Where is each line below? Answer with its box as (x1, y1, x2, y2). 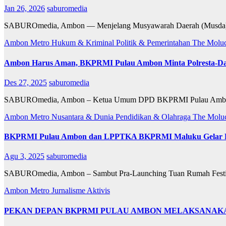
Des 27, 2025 (4, 78, 47, 87)
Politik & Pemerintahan (116, 38, 192, 47)
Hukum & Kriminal (51, 38, 116, 47)
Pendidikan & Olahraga (116, 112, 193, 121)
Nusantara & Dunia (51, 112, 116, 121)
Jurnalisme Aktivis (51, 186, 110, 195)
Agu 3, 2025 (4, 152, 44, 161)
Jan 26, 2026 (4, 4, 45, 13)
